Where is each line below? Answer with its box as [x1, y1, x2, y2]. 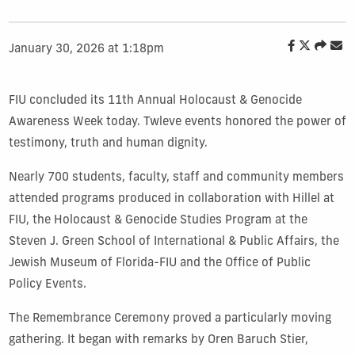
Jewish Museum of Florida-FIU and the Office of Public [8, 257, 311, 269]
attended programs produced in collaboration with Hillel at [8, 193, 334, 205]
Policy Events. [8, 278, 86, 291]
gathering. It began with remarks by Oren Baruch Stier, [8, 334, 308, 346]
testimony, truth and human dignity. [8, 137, 208, 150]
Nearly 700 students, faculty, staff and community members [8, 171, 344, 184]
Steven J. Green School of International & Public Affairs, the [8, 235, 339, 248]
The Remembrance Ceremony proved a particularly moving [8, 312, 331, 325]
